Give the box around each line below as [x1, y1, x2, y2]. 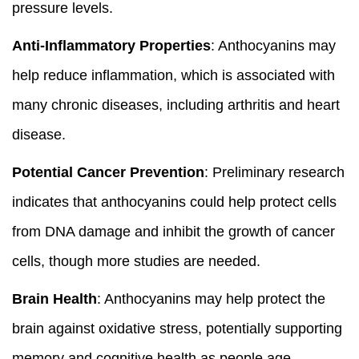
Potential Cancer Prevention [12, 163, 204, 180]
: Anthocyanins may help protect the [97, 290, 325, 307]
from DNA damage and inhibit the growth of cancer [12, 223, 335, 240]
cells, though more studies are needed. [12, 252, 260, 269]
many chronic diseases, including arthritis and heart [12, 96, 340, 113]
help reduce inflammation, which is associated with [12, 67, 335, 83]
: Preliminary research [204, 163, 345, 180]
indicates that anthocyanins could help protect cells [12, 193, 337, 210]
